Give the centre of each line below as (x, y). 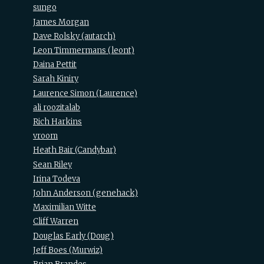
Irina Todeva (57, 179)
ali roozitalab (57, 107)
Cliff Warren (56, 222)
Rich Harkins (57, 122)
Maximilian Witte (65, 207)
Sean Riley (52, 164)
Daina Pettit (55, 65)
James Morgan (61, 22)
